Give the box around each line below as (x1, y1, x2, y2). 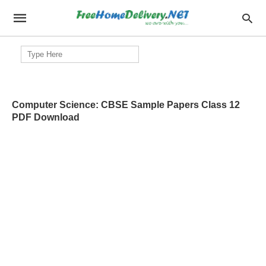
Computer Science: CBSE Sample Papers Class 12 (12, 100, 240, 110)
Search (20, 46, 47, 56)
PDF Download (12, 112, 80, 122)
